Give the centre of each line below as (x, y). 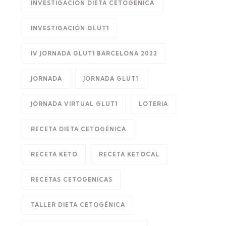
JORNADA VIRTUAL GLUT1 (74, 104)
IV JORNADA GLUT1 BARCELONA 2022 (94, 54)
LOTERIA (153, 104)
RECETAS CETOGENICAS (72, 180)
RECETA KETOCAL (129, 155)
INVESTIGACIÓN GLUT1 (70, 29)
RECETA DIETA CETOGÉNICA (78, 129)
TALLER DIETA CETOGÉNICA (78, 205)
